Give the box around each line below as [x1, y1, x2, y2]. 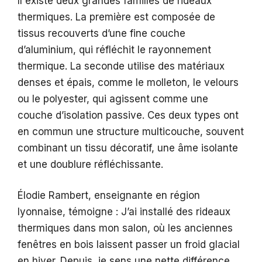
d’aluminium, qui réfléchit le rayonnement [18, 43, 211, 56]
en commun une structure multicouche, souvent [18, 125, 244, 137]
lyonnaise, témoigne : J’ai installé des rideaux [18, 206, 230, 218]
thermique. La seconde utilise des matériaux [18, 60, 225, 72]
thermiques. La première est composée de [18, 11, 215, 23]
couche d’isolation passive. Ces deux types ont [18, 109, 239, 121]
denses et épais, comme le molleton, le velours [18, 76, 239, 88]
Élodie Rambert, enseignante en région [18, 189, 200, 202]
